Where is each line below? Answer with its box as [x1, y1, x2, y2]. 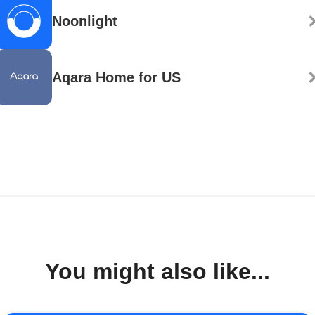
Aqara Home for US [52, 70, 181, 86]
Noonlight [52, 13, 117, 30]
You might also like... [45, 259, 270, 285]
